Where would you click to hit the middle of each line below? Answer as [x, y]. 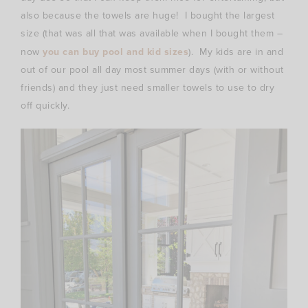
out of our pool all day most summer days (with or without [152, 70]
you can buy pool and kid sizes [115, 52]
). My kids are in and [236, 52]
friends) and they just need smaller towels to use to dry [147, 88]
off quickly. [45, 106]
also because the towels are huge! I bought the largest [148, 16]
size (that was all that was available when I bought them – [152, 34]
